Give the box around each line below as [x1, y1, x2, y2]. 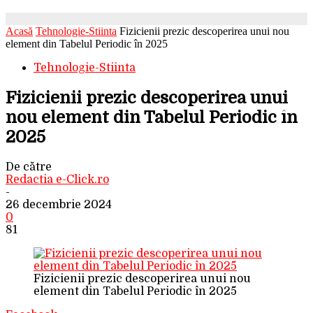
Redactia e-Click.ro [6, 173, 109, 186]
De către [6, 160, 52, 173]
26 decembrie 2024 [6, 198, 112, 211]
